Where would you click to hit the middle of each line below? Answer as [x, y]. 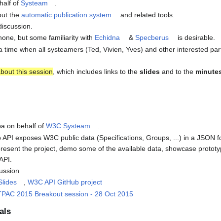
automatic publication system [67, 15]
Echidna [108, 38]
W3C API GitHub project [65, 182]
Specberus [152, 38]
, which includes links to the [96, 72]
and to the [178, 72]
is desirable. [196, 38]
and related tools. [147, 15]
